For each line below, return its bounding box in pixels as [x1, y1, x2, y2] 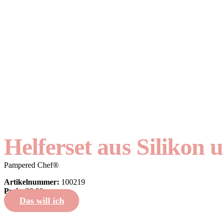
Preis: [4, 187, 25, 195]
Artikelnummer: [4, 178, 61, 186]
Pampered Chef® [4, 161, 59, 169]
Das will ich [19, 196, 64, 206]
